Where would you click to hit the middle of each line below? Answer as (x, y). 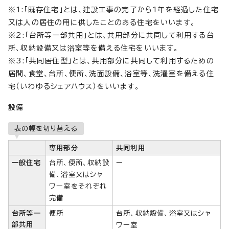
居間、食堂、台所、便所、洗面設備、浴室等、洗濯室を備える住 (111, 73)
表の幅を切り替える (46, 128)
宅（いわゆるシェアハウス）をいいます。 (74, 86)
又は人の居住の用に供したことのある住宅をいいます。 (102, 22)
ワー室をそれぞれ (78, 186)
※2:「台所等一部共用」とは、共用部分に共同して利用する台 (111, 35)
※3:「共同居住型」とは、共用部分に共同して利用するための (111, 61)
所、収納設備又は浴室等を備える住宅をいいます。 (94, 48)
